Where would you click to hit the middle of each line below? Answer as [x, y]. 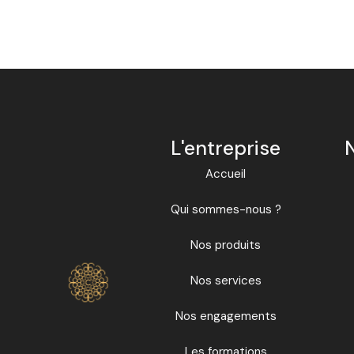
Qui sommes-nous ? [226, 209]
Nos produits [226, 245]
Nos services [226, 280]
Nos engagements [226, 316]
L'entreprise [226, 148]
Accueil [226, 173]
